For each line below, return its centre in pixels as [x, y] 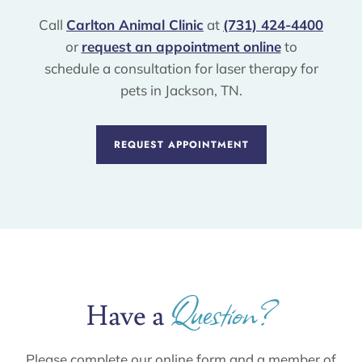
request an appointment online [181, 47]
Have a [128, 317]
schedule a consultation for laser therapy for [181, 69]
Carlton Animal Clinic [135, 25]
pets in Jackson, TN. [181, 90]
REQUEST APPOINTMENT [181, 144]
